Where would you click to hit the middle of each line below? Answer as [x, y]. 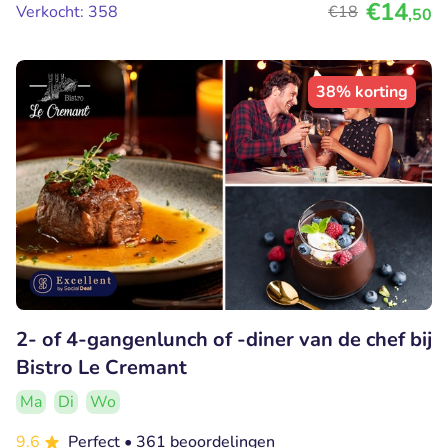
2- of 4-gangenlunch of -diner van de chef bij [224, 339]
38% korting [362, 92]
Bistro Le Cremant [101, 367]
